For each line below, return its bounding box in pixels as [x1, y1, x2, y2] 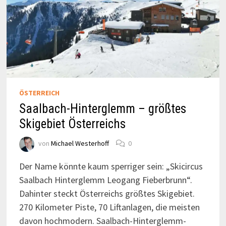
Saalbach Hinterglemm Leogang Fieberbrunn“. [19, 174, 192, 186]
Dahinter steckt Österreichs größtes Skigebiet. [19, 187, 195, 199]
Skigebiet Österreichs [19, 116, 126, 131]
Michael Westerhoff [50, 138, 109, 148]
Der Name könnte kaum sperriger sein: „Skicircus [19, 160, 203, 172]
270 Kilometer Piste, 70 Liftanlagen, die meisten [19, 201, 200, 213]
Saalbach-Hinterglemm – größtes [19, 101, 186, 116]
